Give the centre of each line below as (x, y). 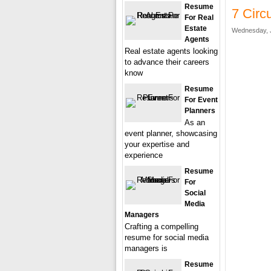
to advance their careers (167, 62)
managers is (146, 248)
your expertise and (157, 144)
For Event (201, 100)
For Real (199, 18)
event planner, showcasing (171, 133)
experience (144, 155)
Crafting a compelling (162, 227)
